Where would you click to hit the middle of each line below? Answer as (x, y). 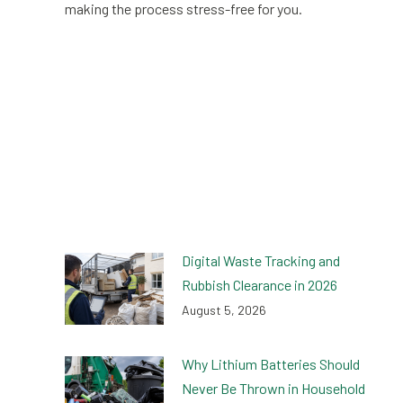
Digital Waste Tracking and (261, 260)
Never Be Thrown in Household (273, 388)
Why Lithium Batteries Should (271, 363)
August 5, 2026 (224, 310)
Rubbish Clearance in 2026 (260, 285)
